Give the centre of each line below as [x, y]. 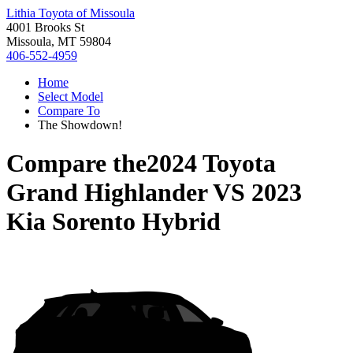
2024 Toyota [211, 163]
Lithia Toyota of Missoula [71, 13]
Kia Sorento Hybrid [113, 222]
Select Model [71, 97]
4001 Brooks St [45, 27]
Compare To [69, 111]
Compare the [76, 163]
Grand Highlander [107, 193]
